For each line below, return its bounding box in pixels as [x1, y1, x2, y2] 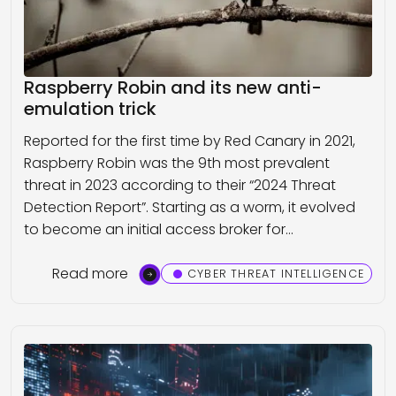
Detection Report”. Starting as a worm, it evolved [24, 196, 355, 217]
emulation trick [24, 95, 156, 121]
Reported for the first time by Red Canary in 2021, [24, 130, 355, 151]
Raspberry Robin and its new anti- [24, 74, 322, 100]
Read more [51, 263, 128, 284]
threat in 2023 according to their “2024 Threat [24, 174, 336, 195]
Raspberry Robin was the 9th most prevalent [24, 152, 330, 173]
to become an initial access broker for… [24, 218, 293, 240]
